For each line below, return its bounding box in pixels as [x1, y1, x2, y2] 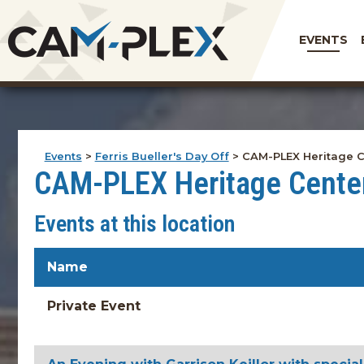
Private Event [47, 298, 141, 314]
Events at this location [34, 210, 235, 237]
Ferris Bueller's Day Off [94, 149, 229, 162]
